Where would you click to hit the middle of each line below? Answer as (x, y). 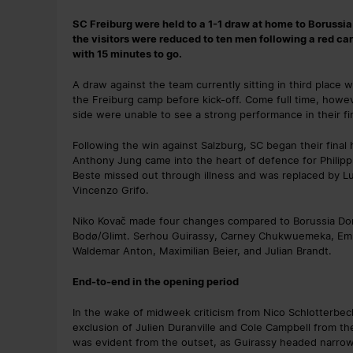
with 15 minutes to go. (127, 53)
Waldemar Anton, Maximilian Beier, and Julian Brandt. (202, 250)
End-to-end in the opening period (156, 281)
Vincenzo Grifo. (111, 190)
